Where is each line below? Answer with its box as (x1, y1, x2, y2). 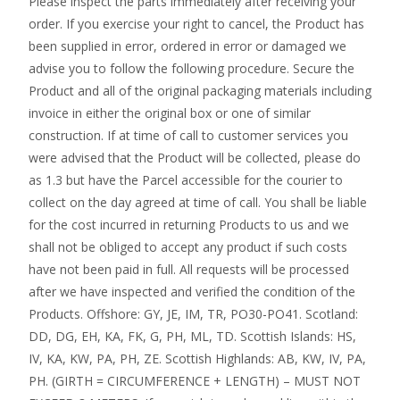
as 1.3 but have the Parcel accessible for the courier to (29, 171, 343, 188)
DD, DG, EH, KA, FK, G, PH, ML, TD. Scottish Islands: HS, (29, 328, 356, 345)
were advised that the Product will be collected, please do (29, 149, 361, 166)
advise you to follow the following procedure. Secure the (29, 60, 354, 77)
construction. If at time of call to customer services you (29, 127, 348, 144)
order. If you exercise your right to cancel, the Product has (29, 15, 364, 32)
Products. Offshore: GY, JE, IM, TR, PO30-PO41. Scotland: (29, 305, 358, 322)
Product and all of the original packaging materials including (29, 82, 371, 99)
